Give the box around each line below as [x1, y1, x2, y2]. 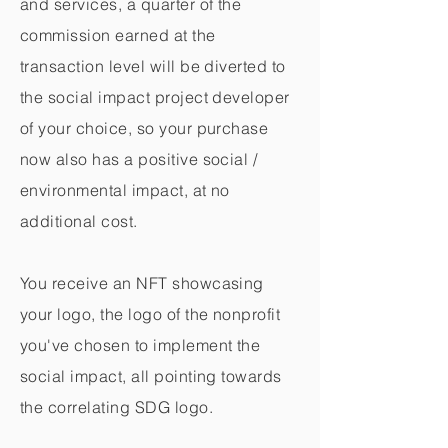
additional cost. [20, 211, 138, 231]
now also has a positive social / [20, 149, 258, 169]
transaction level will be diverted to [20, 56, 286, 76]
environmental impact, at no [20, 180, 230, 200]
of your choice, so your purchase [20, 118, 269, 138]
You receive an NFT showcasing [20, 273, 264, 293]
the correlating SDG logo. [20, 397, 213, 417]
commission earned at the [20, 25, 216, 45]
